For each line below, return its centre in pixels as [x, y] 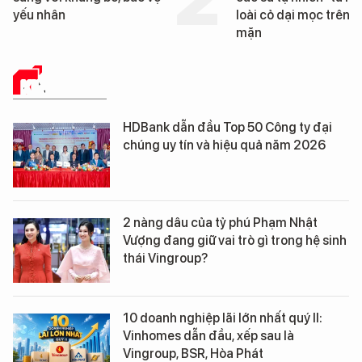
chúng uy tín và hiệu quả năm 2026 [225, 145]
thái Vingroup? [165, 259]
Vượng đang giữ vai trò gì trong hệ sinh [235, 241]
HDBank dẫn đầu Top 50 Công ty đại [227, 128]
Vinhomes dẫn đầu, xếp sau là [208, 336]
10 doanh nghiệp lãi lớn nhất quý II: [223, 318]
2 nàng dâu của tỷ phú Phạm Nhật [220, 223]
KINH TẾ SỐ [64, 87]
